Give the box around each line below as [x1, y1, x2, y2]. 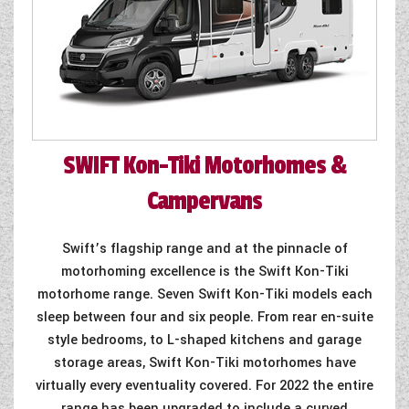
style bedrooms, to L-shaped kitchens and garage [47, 330, 362, 350]
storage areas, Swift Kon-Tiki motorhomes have [53, 352, 356, 372]
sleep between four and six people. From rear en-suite [36, 307, 373, 327]
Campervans [147, 185, 262, 216]
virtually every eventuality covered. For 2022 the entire [36, 375, 373, 395]
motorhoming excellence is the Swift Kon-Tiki [60, 261, 349, 281]
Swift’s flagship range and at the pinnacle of [61, 238, 348, 258]
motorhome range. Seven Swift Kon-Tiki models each [37, 284, 372, 304]
